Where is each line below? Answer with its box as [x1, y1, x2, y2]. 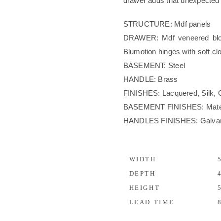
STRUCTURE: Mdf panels [123, 20, 211, 28]
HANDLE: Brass [123, 75, 178, 83]
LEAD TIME [129, 198, 175, 206]
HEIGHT [129, 184, 160, 191]
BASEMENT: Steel [123, 61, 185, 70]
